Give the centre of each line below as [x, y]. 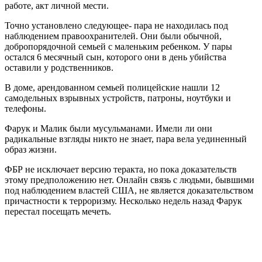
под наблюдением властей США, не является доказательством [129, 190]
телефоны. [25, 108]
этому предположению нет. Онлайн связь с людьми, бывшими [130, 180]
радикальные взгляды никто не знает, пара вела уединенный [126, 139]
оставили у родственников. [59, 67]
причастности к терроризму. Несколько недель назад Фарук [123, 201]
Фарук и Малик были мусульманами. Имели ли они [108, 128]
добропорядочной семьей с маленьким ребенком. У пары [118, 46]
